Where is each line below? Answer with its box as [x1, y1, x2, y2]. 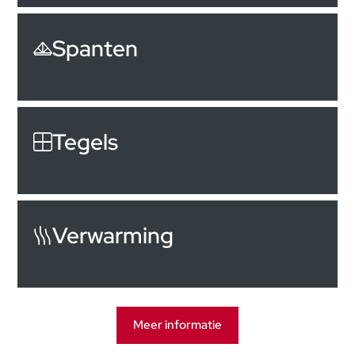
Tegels [52, 127, 119, 158]
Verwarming [52, 220, 174, 251]
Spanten [52, 33, 139, 64]
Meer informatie [133, 317, 222, 334]
